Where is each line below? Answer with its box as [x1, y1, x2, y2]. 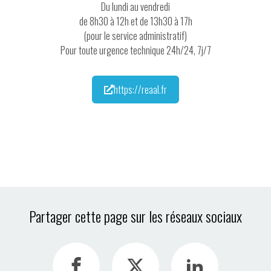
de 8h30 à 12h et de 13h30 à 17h [79, 14, 192, 29]
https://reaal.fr [114, 82, 167, 97]
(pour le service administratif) [84, 28, 187, 44]
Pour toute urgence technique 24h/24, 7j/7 [60, 43, 211, 58]
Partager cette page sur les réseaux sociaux [29, 205, 242, 227]
